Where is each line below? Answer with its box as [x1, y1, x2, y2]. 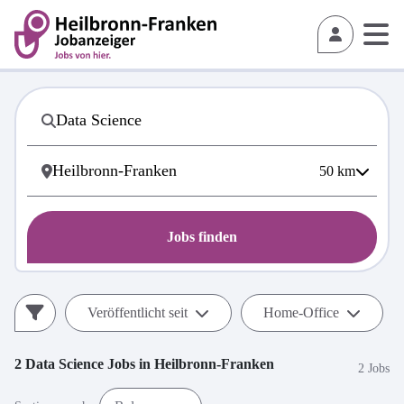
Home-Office [263, 305, 339, 320]
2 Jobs [358, 361, 390, 375]
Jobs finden [167, 229, 237, 244]
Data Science [25, 356, 104, 372]
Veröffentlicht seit [87, 305, 188, 320]
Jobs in [104, 356, 154, 372]
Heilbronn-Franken [154, 356, 274, 372]
